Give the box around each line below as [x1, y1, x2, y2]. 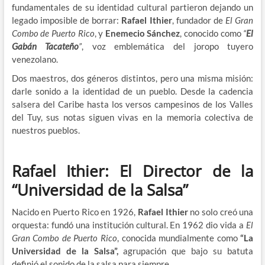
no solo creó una [188, 206, 254, 217]
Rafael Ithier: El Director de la [11, 160, 254, 182]
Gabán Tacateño [11, 40, 79, 51]
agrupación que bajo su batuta [118, 245, 254, 256]
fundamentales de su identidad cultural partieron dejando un [11, 1, 254, 12]
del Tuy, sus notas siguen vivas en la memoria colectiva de [11, 111, 254, 122]
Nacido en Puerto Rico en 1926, [11, 206, 138, 217]
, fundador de [172, 14, 226, 25]
